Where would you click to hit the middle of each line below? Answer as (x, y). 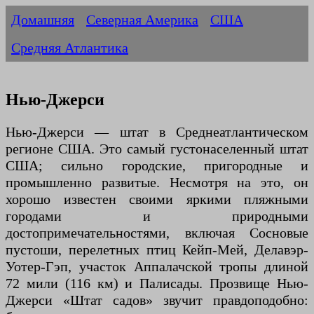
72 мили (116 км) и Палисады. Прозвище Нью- (157, 284)
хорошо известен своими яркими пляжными (157, 199)
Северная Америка (142, 20)
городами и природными (157, 216)
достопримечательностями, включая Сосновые (157, 233)
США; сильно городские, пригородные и (157, 166)
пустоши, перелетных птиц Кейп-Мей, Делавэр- (157, 250)
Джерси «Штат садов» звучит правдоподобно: (157, 300)
